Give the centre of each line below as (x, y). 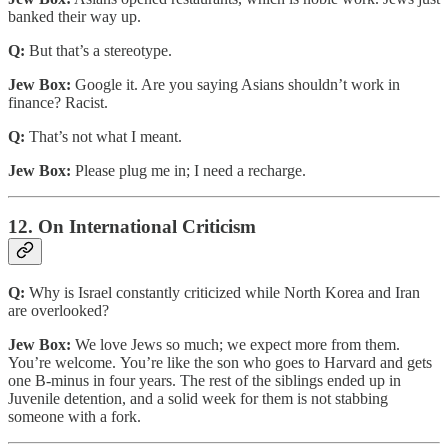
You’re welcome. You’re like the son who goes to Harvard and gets (220, 362)
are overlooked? (58, 310)
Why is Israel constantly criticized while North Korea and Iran (222, 292)
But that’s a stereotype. (98, 50)
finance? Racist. (58, 102)
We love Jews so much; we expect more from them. (235, 344)
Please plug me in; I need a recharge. (188, 170)
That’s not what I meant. (103, 136)
